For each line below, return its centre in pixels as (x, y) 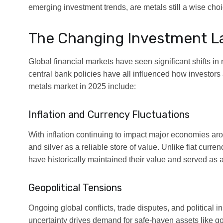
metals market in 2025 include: (82, 86)
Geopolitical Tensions (75, 187)
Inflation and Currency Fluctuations (109, 114)
